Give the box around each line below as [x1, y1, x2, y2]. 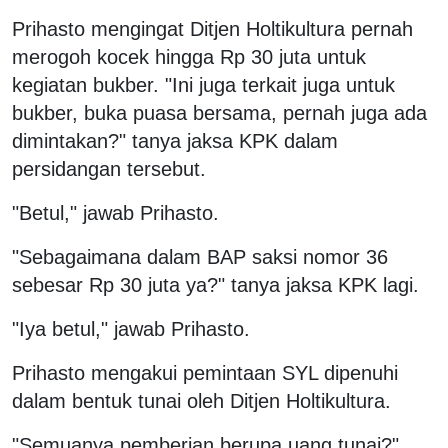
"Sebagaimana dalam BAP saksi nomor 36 [12, 245, 388, 268]
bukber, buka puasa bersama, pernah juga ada [12, 101, 427, 124]
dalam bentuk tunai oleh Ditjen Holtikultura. [12, 389, 391, 412]
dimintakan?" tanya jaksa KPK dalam [12, 129, 338, 152]
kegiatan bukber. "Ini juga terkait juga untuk [12, 73, 395, 96]
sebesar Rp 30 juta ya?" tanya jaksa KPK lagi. [12, 273, 419, 296]
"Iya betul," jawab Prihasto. [12, 317, 250, 340]
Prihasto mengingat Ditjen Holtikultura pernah [12, 17, 413, 40]
